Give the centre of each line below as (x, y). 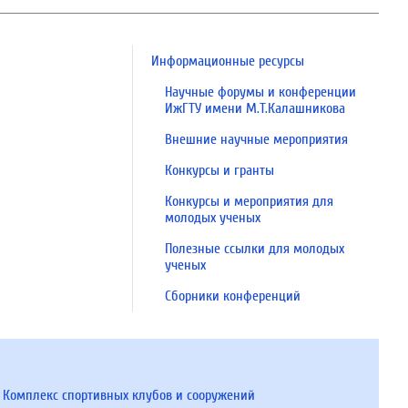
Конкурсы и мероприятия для (249, 201)
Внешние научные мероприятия (256, 139)
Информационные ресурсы (228, 61)
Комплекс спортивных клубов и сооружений (128, 395)
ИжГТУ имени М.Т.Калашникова (255, 108)
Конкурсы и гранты (219, 170)
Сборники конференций (233, 296)
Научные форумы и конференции (260, 92)
